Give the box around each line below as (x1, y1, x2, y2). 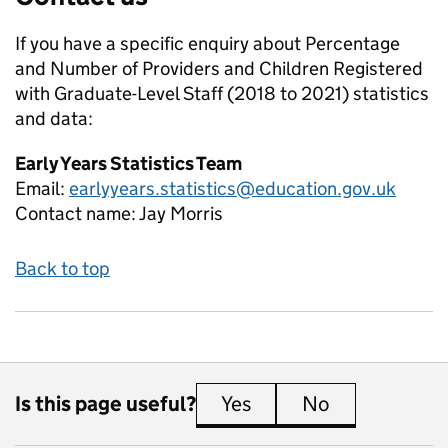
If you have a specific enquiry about (15, 32, 305, 55)
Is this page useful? (15, 390, 196, 417)
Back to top (15, 257, 110, 280)
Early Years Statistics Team (15, 152, 242, 175)
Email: (15, 177, 69, 200)
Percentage (305, 32, 400, 55)
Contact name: (15, 202, 139, 225)
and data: (15, 107, 93, 130)
